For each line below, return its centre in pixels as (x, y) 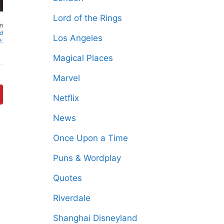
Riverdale (72, 198)
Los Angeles (78, 38)
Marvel (66, 78)
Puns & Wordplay (87, 158)
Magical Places (83, 58)
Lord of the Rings (87, 18)
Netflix (66, 98)
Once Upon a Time (90, 138)
